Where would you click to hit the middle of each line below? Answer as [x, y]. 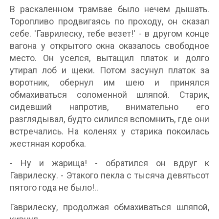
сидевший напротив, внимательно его [109, 107]
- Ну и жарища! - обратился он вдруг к [109, 163]
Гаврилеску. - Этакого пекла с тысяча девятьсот [109, 175]
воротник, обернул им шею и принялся [109, 82]
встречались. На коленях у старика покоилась [109, 131]
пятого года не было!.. [54, 187]
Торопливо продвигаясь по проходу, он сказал [109, 21]
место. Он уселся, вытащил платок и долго [109, 58]
